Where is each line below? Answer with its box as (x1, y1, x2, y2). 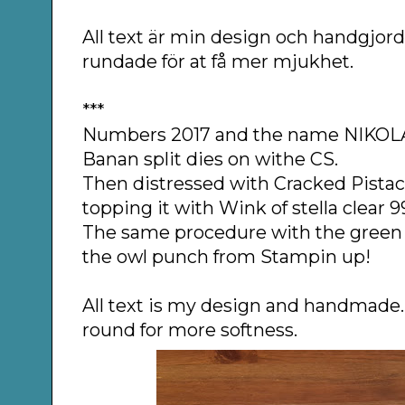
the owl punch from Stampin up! (82, 245, 372, 268)
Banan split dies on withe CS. (82, 147, 344, 170)
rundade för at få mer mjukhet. (82, 50, 354, 72)
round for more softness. (82, 318, 298, 341)
